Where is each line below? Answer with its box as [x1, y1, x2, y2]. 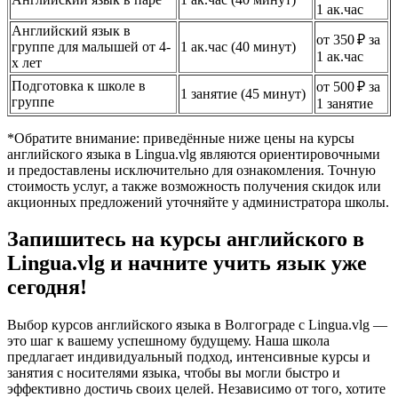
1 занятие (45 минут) [180, 85, 306, 101]
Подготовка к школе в [12, 77, 146, 93]
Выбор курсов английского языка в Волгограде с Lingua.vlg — [7, 317, 387, 333]
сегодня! [7, 275, 87, 299]
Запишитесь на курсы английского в [7, 227, 364, 251]
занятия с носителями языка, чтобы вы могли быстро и [7, 365, 340, 381]
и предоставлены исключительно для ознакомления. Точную [7, 162, 376, 178]
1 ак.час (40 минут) [180, 38, 296, 54]
